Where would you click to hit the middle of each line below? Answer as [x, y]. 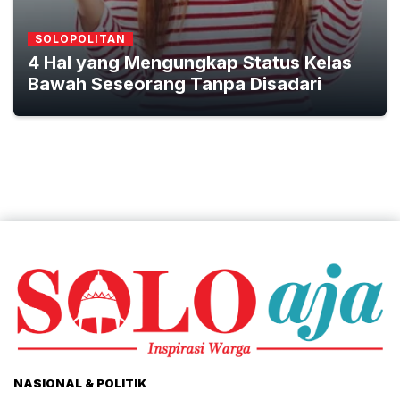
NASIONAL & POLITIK [80, 383]
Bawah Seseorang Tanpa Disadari [175, 84]
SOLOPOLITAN [80, 39]
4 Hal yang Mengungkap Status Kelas [190, 62]
